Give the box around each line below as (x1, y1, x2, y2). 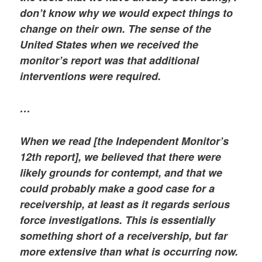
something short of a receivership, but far (20, 228, 228, 244)
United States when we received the (20, 36, 199, 52)
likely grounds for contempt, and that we (20, 165, 223, 181)
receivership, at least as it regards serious (20, 196, 230, 212)
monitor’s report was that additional (20, 52, 199, 68)
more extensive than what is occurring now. (20, 244, 239, 260)
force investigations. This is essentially (20, 212, 216, 228)
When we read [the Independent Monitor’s (20, 133, 229, 149)
